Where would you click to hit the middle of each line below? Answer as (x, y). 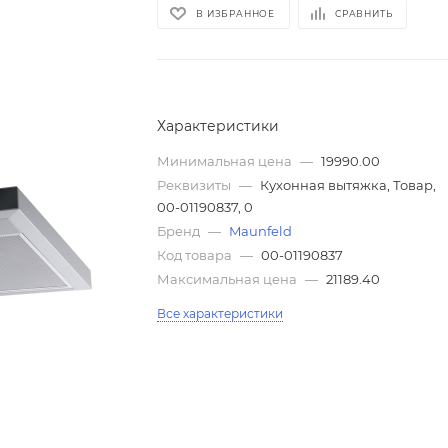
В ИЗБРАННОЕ (236, 13)
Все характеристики (220, 313)
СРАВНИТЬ (364, 13)
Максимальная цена (229, 279)
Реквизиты (196, 185)
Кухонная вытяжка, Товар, (348, 185)
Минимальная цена (226, 161)
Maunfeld (261, 231)
